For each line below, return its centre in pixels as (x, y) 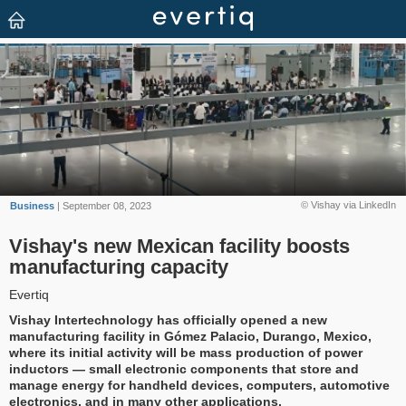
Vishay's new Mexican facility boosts (179, 246)
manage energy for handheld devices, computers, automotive (199, 386)
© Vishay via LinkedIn (348, 205)
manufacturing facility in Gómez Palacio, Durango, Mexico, (190, 337)
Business (33, 206)
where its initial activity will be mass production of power (186, 353)
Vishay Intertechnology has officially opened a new (168, 320)
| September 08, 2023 (103, 206)
